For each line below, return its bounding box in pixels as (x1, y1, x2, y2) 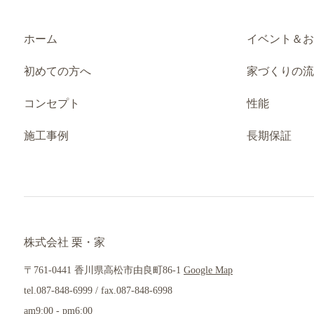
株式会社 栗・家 (24, 235, 105, 248)
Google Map (184, 264, 233, 275)
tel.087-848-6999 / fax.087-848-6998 (24, 285, 172, 296)
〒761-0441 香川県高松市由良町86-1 (24, 264, 184, 275)
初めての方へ (24, 64, 91, 77)
